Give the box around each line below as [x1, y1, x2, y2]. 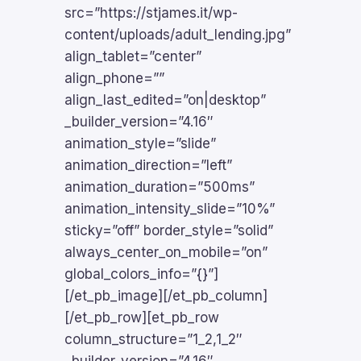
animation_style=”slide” [64, 135, 216, 151]
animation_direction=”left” [64, 157, 232, 173]
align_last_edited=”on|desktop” [64, 92, 266, 108]
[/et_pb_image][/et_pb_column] [64, 288, 268, 304]
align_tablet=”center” [64, 48, 201, 64]
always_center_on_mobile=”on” [64, 244, 268, 260]
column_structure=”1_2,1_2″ [64, 331, 243, 347]
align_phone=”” [64, 70, 164, 86]
